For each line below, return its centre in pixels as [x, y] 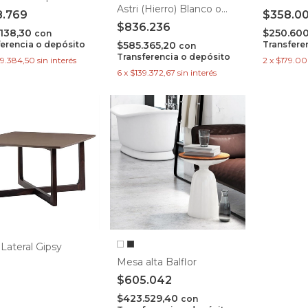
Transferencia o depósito [174, 57]
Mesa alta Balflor [157, 262]
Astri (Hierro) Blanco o [169, 9]
